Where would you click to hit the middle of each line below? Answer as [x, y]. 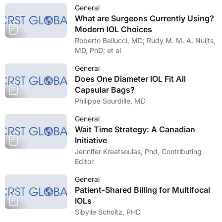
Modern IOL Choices [113, 29]
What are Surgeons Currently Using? [144, 18]
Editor [84, 161]
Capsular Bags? [105, 90]
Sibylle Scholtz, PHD [108, 212]
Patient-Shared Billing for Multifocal [142, 190]
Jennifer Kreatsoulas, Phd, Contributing [138, 151]
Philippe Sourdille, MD [110, 101]
